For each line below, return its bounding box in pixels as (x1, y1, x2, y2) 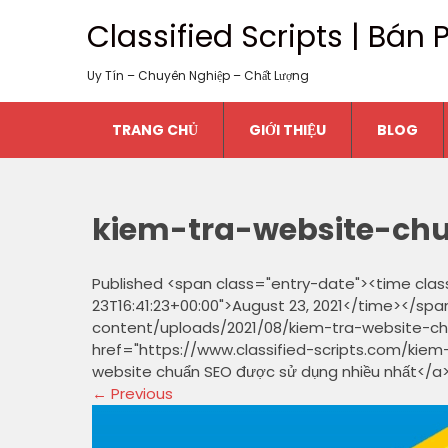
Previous (107, 383, 173, 404)
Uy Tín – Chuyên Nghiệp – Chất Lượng (87, 67, 309, 84)
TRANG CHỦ (112, 120, 198, 140)
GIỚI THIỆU (249, 120, 326, 140)
